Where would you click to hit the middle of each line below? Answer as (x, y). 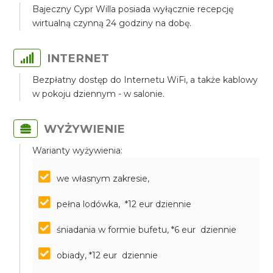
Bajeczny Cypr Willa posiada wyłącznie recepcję (133, 9)
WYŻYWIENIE (85, 129)
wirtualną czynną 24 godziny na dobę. (112, 23)
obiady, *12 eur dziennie (108, 255)
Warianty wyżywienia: (78, 151)
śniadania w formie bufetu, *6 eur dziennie (147, 230)
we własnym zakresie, (103, 179)
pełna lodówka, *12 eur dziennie (124, 204)
